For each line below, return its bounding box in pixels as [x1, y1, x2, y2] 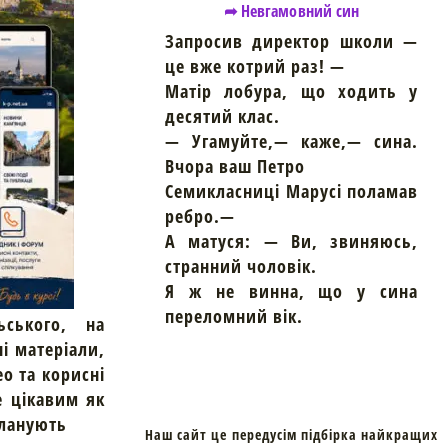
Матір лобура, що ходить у [165, 79, 418, 104]
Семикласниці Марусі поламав [165, 179, 418, 204]
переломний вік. [165, 304, 303, 329]
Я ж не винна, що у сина [165, 279, 418, 304]
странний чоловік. [165, 254, 317, 279]
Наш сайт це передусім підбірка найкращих [145, 425, 438, 445]
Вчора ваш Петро [165, 154, 305, 179]
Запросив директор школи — [165, 29, 418, 54]
